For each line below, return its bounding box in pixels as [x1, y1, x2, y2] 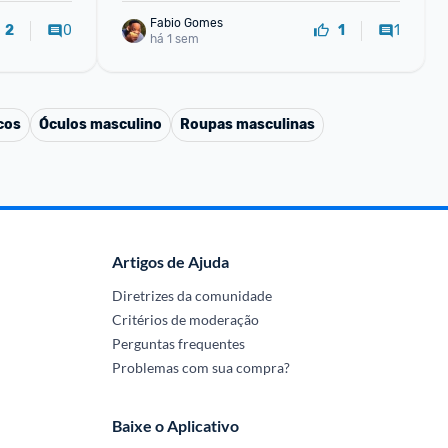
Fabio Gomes [149, 15, 223, 30]
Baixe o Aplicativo [111, 416, 239, 435]
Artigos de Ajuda [111, 252, 229, 271]
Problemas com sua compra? [111, 359, 290, 376]
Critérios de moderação [111, 311, 259, 328]
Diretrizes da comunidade [111, 287, 272, 304]
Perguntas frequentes [111, 335, 245, 352]
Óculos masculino [39, 116, 162, 133]
